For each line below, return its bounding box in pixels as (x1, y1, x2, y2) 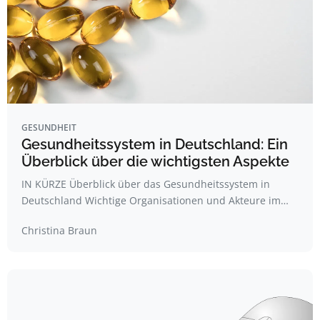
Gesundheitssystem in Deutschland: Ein (21, 136, 288, 153)
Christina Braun (21, 224, 97, 237)
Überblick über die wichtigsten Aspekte (21, 153, 289, 170)
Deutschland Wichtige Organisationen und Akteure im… (21, 194, 289, 207)
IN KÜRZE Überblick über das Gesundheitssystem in (21, 177, 270, 191)
